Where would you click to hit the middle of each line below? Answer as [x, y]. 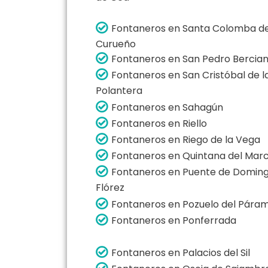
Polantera [119, 91]
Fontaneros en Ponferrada [174, 220]
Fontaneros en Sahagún [167, 107]
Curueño [116, 44]
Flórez [110, 188]
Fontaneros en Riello [159, 123]
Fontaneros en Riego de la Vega [186, 139]
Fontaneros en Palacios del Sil [181, 252]
